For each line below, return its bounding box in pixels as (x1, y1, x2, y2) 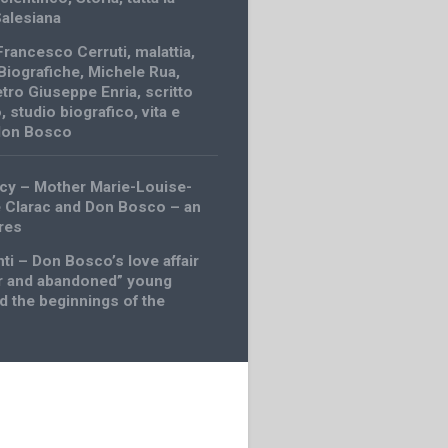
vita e (142, 102, 181, 121)
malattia (135, 42, 192, 61)
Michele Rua (88, 62, 177, 81)
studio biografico (10, 102, 135, 121)
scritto (145, 82, 194, 101)
